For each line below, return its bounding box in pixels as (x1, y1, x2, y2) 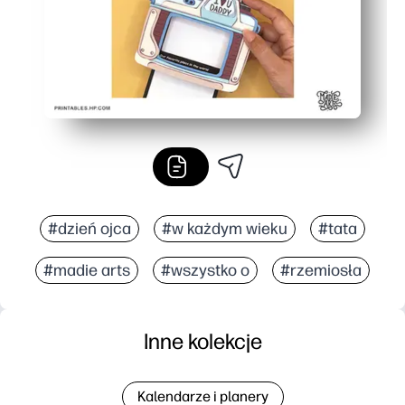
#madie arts (43, 259, 130, 280)
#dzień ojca (48, 218, 131, 239)
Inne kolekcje (143, 327, 262, 354)
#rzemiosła (280, 259, 362, 280)
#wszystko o (161, 259, 250, 280)
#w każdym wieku (162, 218, 287, 239)
